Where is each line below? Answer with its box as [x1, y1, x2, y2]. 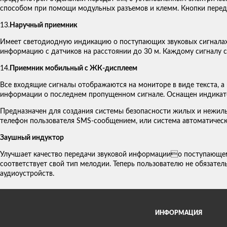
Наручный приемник [10, 22, 78, 29]
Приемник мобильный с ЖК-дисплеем [10, 65, 137, 72]
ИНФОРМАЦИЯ [155, 210, 202, 216]
